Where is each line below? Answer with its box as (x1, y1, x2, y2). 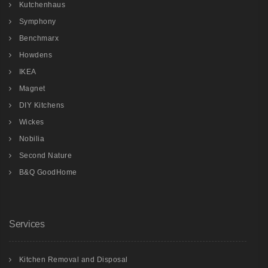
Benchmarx (19, 33, 59, 42)
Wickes (19, 117, 44, 126)
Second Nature (19, 151, 72, 160)
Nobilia (19, 134, 44, 143)
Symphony (19, 17, 56, 26)
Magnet (19, 84, 45, 93)
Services (9, 218, 45, 229)
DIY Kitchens (19, 100, 65, 109)
